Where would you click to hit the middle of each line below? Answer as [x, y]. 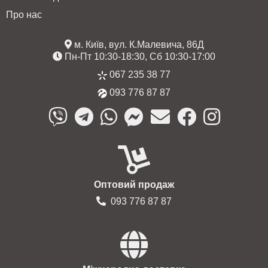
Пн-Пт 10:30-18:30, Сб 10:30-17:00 [139, 56]
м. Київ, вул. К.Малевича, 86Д [138, 44]
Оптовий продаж [134, 184]
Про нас [24, 14]
